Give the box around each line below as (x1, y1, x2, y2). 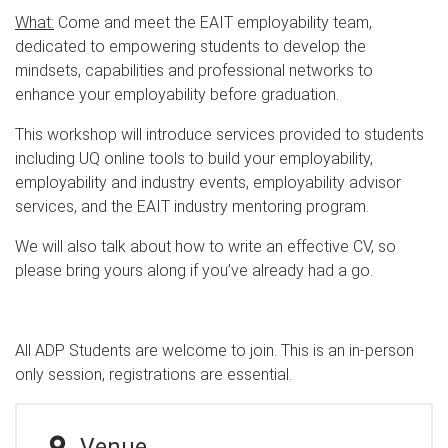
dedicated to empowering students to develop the (15, 36, 366, 56)
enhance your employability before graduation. (15, 84, 339, 104)
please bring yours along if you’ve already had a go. (15, 260, 373, 280)
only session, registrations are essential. (15, 364, 296, 384)
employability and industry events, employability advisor (15, 172, 401, 192)
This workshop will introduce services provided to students (15, 124, 424, 144)
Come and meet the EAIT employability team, (54, 12, 372, 32)
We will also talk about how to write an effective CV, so (15, 236, 396, 256)
